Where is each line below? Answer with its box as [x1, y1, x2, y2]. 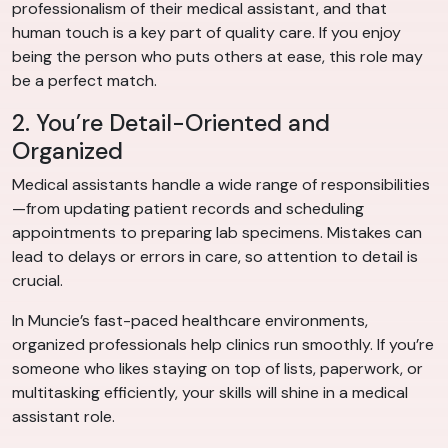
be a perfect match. [12, 70, 157, 92]
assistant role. [12, 406, 115, 428]
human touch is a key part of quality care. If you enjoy [12, 22, 401, 44]
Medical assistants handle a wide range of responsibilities [12, 174, 430, 196]
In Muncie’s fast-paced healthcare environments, [12, 310, 368, 332]
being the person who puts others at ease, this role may [12, 46, 423, 68]
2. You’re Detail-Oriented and [12, 108, 330, 139]
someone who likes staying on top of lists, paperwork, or [12, 358, 423, 380]
